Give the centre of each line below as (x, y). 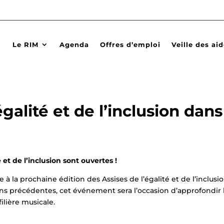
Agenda (74, 44)
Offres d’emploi (130, 44)
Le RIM (25, 44)
